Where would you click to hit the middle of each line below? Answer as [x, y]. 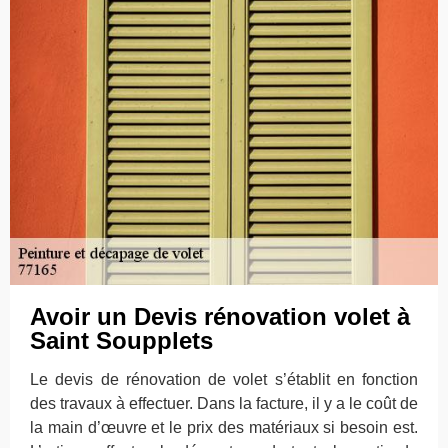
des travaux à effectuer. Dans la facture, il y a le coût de [224, 403]
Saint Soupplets [121, 340]
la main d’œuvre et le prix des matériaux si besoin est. [224, 427]
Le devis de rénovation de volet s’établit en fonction [224, 379]
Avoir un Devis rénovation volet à [220, 316]
